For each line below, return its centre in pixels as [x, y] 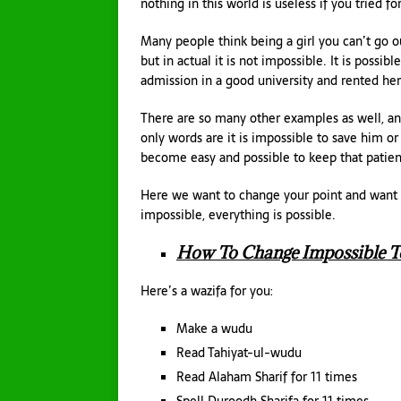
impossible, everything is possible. [238, 215]
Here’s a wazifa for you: [207, 291]
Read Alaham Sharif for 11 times [267, 377]
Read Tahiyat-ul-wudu [239, 353]
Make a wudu [214, 329]
